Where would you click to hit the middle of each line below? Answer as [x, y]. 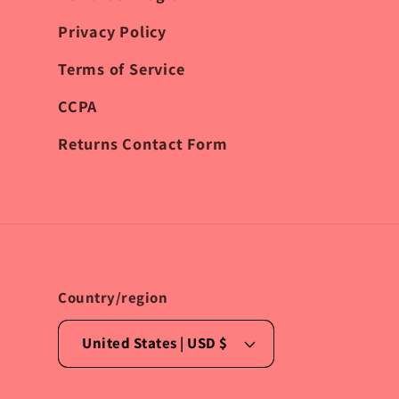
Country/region [113, 297]
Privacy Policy [112, 31]
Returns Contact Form [143, 143]
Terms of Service [122, 68]
